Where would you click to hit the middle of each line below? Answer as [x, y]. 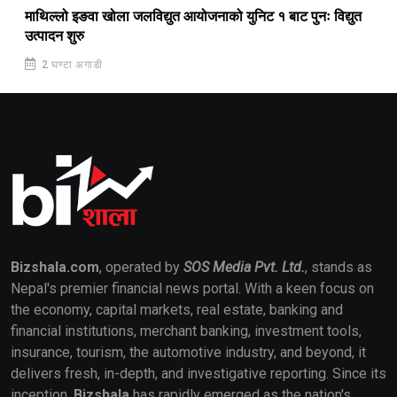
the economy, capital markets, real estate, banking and [177, 309]
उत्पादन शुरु [54, 37]
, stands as [339, 267]
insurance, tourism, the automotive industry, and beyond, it [188, 352]
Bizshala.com [55, 267]
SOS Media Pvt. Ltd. [244, 267]
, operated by [141, 267]
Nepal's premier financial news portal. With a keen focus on [192, 288]
